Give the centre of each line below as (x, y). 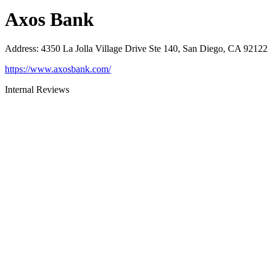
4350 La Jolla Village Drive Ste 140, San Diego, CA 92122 (154, 49)
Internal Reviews (37, 90)
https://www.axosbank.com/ (58, 69)
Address (20, 49)
